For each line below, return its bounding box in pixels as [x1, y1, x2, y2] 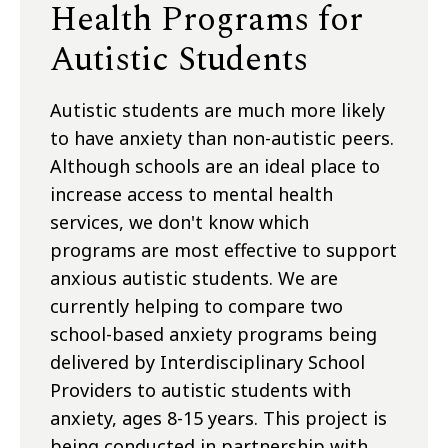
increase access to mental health [50, 182, 333, 207]
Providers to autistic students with [50, 378, 351, 403]
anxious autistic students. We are [50, 266, 338, 291]
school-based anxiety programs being [50, 322, 377, 347]
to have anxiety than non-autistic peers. [50, 126, 394, 151]
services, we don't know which [50, 210, 309, 235]
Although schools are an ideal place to [50, 154, 380, 179]
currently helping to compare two [50, 294, 343, 319]
